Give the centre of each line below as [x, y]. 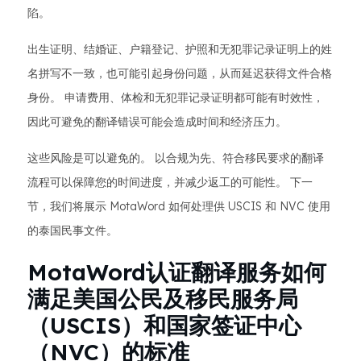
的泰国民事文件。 [73, 230]
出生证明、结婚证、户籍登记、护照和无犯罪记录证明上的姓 [180, 49]
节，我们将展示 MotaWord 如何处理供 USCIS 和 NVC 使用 [179, 206]
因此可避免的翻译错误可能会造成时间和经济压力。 [157, 122]
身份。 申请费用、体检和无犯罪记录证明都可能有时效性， [176, 98]
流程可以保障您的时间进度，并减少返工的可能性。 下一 [170, 182]
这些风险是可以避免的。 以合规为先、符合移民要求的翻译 [176, 158]
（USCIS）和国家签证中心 [164, 325]
